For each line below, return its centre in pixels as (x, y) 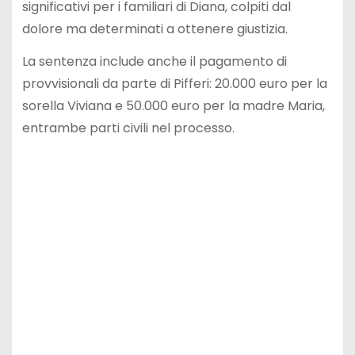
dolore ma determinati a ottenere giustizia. (155, 29)
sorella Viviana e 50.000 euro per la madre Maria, (173, 105)
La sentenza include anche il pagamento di (154, 61)
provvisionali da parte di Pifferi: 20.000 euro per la (174, 83)
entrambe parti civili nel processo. (128, 128)
